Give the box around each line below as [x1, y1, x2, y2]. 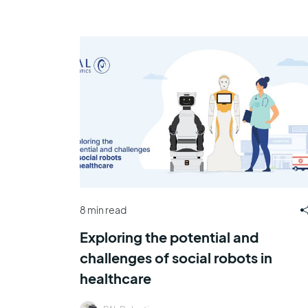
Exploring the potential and [79, 228, 258, 245]
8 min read [79, 203, 126, 216]
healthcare [79, 269, 151, 287]
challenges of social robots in [79, 248, 272, 266]
